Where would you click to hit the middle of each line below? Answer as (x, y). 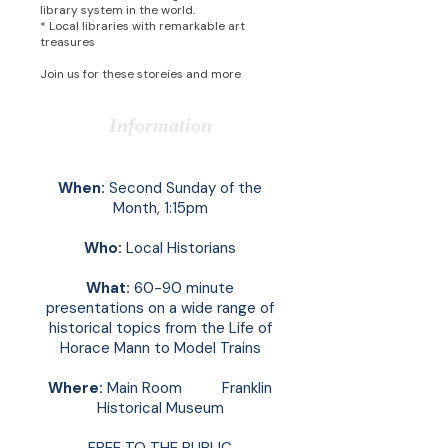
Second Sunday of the (183, 188)
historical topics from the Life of (160, 328)
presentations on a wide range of (160, 308)
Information (160, 125)
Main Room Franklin (187, 388)
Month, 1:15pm (160, 208)
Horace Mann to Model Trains (160, 348)
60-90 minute (182, 288)
